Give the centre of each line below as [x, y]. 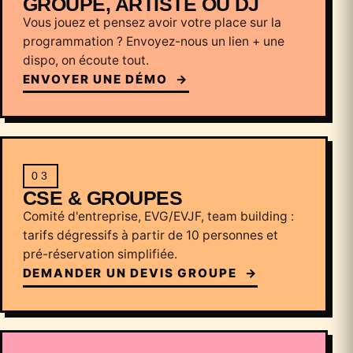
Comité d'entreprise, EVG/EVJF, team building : [158, 217]
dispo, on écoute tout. [85, 60]
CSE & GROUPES [102, 198]
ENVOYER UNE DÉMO [97, 79]
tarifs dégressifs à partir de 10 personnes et [150, 236]
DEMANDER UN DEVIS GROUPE [132, 273]
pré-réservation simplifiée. [100, 255]
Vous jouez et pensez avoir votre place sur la [152, 22]
